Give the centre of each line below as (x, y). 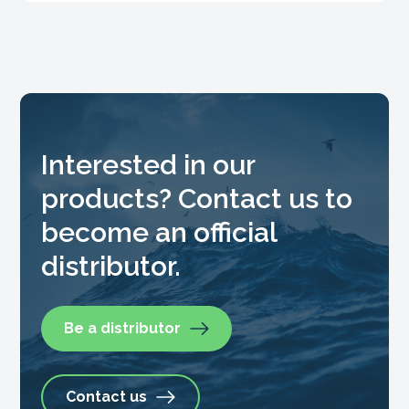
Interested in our (147, 165)
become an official (158, 233)
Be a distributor (122, 329)
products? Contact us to (196, 199)
